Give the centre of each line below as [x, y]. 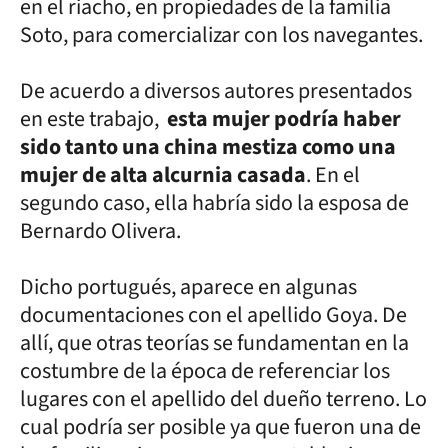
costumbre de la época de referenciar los [205, 370]
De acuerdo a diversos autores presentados [216, 90]
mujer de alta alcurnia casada [163, 174]
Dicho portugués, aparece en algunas [188, 286]
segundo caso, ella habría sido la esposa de [214, 202]
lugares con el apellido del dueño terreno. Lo [223, 398]
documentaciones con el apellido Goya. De [213, 314]
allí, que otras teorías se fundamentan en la [214, 342]
